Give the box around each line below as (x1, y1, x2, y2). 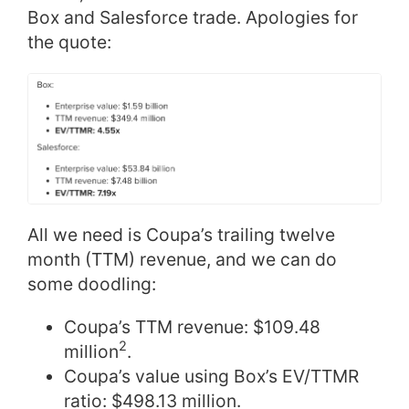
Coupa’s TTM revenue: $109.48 (64, 315, 320, 338)
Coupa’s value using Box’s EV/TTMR (64, 364, 359, 387)
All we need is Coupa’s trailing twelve (27, 223, 335, 246)
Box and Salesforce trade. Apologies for (27, 5, 358, 28)
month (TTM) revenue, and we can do (27, 247, 337, 270)
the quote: (27, 30, 111, 53)
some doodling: (27, 272, 156, 295)
